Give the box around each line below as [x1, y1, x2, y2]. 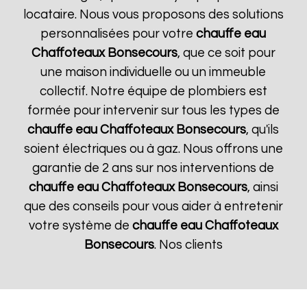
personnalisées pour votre [40, 27, 197, 40]
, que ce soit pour [177, 47, 275, 60]
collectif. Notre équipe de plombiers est [39, 85, 267, 98]
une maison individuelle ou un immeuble [40, 66, 267, 79]
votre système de [28, 219, 132, 232]
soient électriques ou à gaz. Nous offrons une [23, 143, 283, 156]
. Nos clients [153, 238, 223, 251]
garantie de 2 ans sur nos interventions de [32, 162, 275, 175]
